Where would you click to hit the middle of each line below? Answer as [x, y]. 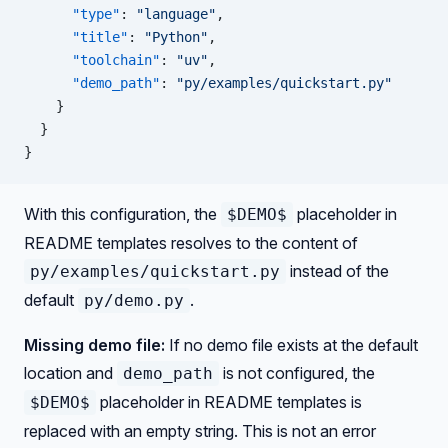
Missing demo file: [94, 345]
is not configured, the [297, 373]
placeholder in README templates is [229, 402]
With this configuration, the [122, 214]
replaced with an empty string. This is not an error [200, 431]
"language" [176, 14]
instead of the [337, 271]
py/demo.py [134, 300]
